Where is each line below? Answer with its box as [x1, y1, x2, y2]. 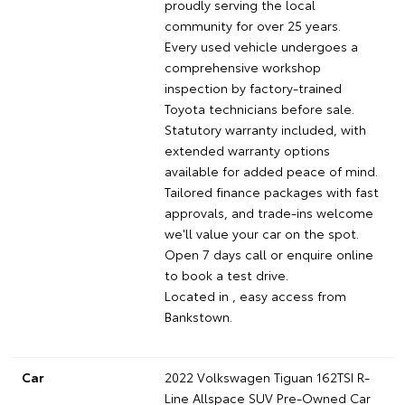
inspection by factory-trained [164, 78, 342, 97]
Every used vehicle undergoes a [164, 36, 358, 55]
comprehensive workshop [164, 57, 321, 76]
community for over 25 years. [164, 15, 341, 34]
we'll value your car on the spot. [164, 223, 359, 242]
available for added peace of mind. [164, 161, 378, 180]
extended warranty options [164, 140, 330, 159]
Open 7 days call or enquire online [164, 244, 373, 263]
